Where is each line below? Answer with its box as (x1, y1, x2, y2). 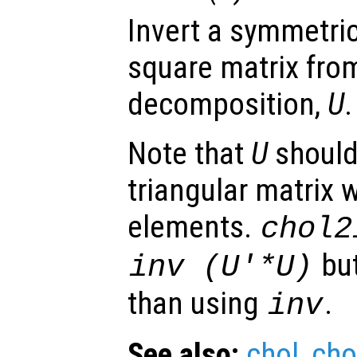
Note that (127, 135, 251, 173)
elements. (127, 209, 259, 246)
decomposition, (127, 86, 328, 124)
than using (127, 285, 266, 323)
